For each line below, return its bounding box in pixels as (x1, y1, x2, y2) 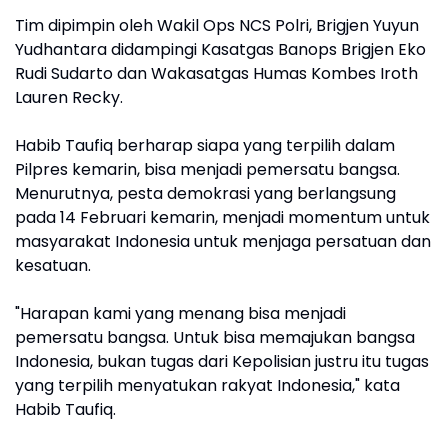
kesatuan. (15, 253, 91, 277)
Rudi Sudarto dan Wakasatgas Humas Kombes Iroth (15, 61, 418, 85)
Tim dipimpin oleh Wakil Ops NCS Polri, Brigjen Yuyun (15, 13, 419, 37)
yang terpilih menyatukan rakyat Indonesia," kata (15, 373, 400, 397)
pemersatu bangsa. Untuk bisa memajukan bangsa (15, 325, 415, 349)
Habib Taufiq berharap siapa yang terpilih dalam (15, 133, 395, 157)
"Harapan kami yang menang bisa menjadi (15, 301, 346, 325)
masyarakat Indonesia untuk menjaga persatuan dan (15, 229, 431, 253)
